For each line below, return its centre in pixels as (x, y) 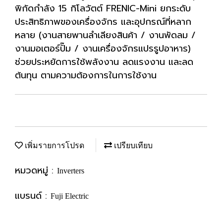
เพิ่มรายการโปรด (54, 145)
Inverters (71, 171)
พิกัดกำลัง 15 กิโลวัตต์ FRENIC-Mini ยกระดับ (103, 8)
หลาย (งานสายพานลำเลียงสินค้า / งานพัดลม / (105, 35)
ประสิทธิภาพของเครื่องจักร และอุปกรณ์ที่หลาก (103, 22)
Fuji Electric (70, 196)
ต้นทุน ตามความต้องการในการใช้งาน (86, 75)
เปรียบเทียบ (132, 145)
